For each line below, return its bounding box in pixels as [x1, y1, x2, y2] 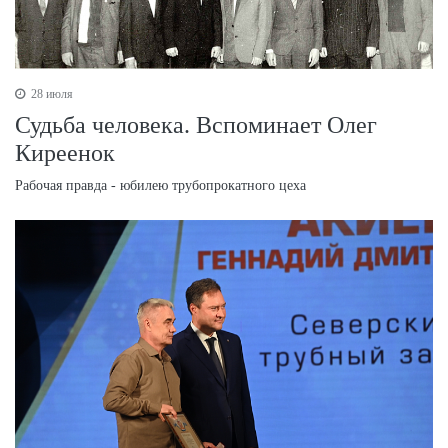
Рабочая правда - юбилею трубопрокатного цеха [15, 177, 306, 193]
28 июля [28, 86, 73, 101]
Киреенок [15, 139, 115, 166]
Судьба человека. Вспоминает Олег [15, 111, 377, 138]
